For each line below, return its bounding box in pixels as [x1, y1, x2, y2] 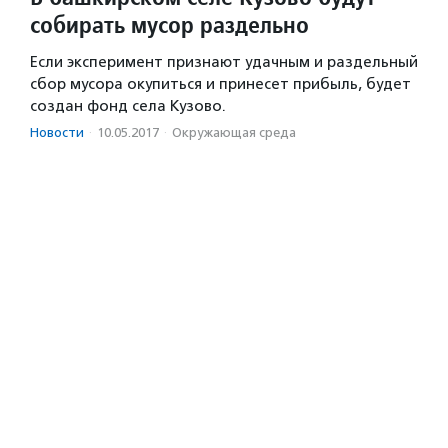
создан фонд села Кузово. [30, 97, 226, 116]
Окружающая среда [172, 125, 296, 141]
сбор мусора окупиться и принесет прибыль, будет [30, 75, 411, 94]
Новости [30, 125, 84, 141]
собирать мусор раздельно [30, 9, 309, 41]
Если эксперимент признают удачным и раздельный [30, 53, 418, 72]
